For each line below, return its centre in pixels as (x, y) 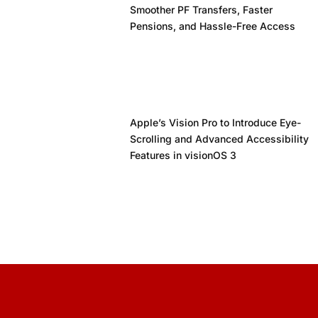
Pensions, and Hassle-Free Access (212, 26)
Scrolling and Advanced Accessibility (219, 138)
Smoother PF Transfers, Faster (201, 10)
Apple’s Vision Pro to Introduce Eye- (215, 122)
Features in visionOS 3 (183, 155)
